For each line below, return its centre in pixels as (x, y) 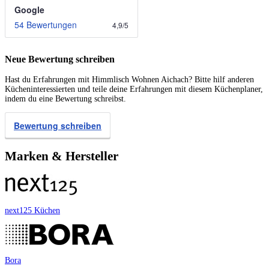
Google (29, 9)
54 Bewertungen (46, 24)
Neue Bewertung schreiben (60, 59)
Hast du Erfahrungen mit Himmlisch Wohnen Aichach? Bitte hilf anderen (129, 80)
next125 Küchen (32, 211)
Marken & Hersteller (62, 156)
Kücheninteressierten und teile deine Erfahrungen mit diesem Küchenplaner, (134, 89)
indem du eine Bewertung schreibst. (65, 99)
